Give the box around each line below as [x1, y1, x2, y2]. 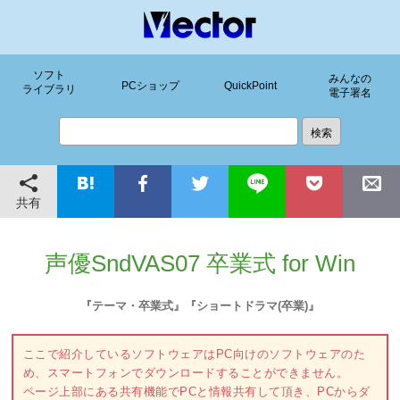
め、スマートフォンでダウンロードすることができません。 [22, 366, 349, 380]
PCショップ [121, 79, 179, 92]
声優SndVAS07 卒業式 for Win [45, 251, 355, 277]
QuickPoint [223, 79, 277, 92]
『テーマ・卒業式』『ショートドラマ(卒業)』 [80, 298, 320, 312]
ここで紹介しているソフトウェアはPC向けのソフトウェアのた [22, 347, 366, 362]
